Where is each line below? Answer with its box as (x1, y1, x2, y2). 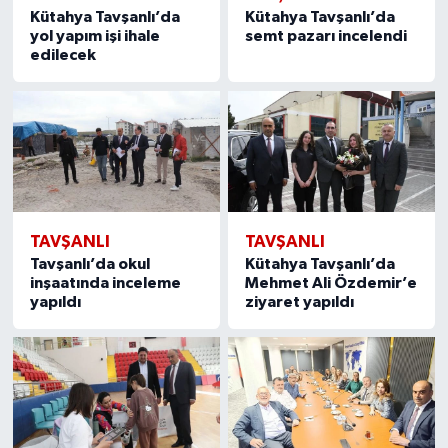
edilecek (29, 47, 96, 64)
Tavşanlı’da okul (29, 255, 150, 272)
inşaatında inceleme (29, 274, 181, 291)
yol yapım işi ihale (29, 28, 160, 45)
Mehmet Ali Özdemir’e (245, 274, 418, 291)
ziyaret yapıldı (245, 293, 355, 310)
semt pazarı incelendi (245, 28, 408, 45)
